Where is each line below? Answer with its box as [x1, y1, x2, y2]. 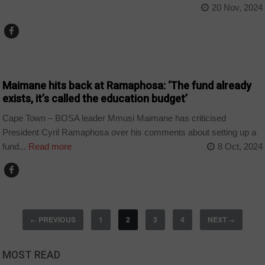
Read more [26, 141, 72, 151]
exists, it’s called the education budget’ [2, 92, 188, 105]
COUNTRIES [8, 54, 49, 66]
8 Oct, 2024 [217, 141, 263, 151]
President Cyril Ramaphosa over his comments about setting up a [2, 127, 257, 137]
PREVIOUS [37, 214, 76, 225]
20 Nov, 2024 [211, 2, 263, 13]
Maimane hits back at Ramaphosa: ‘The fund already [2, 79, 252, 92]
